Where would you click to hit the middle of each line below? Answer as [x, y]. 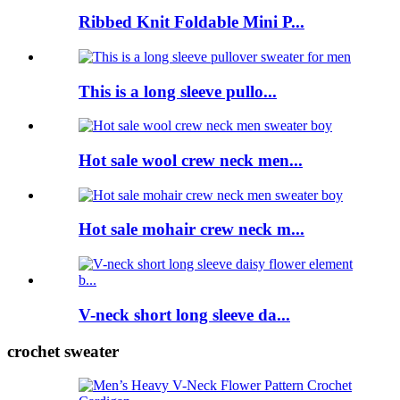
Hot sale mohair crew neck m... [192, 229]
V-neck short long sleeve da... [184, 314]
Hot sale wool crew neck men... [191, 160]
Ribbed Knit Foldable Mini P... [192, 22]
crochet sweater [63, 351]
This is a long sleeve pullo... [178, 91]
